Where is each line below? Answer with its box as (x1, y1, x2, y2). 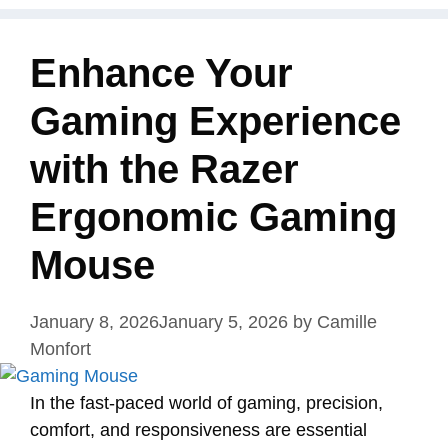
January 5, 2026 (159, 312, 288, 332)
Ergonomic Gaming (30, 195, 397, 239)
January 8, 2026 (30, 312, 159, 332)
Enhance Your (30, 51, 293, 95)
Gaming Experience (30, 99, 401, 143)
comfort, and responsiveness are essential (30, 420, 367, 440)
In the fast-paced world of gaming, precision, (30, 393, 383, 413)
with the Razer (30, 147, 299, 191)
